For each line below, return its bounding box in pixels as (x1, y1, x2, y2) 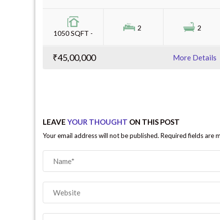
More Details (173, 53, 217, 62)
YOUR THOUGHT (67, 117, 128, 126)
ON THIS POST (128, 117, 180, 126)
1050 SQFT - (54, 28, 93, 37)
